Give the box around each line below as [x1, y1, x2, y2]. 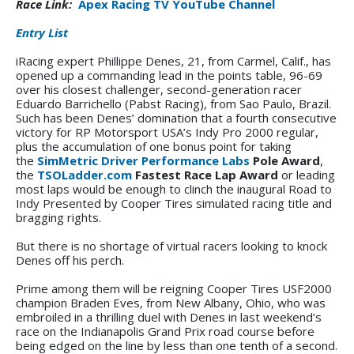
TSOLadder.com [37, 166, 132, 183]
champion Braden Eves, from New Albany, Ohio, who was [16, 294, 326, 311]
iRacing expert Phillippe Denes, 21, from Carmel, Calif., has [16, 52, 331, 69]
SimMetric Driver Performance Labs [37, 152, 250, 168]
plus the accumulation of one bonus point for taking [16, 137, 292, 154]
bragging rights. [16, 209, 101, 225]
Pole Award [250, 152, 320, 168]
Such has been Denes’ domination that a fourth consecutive [16, 109, 337, 126]
